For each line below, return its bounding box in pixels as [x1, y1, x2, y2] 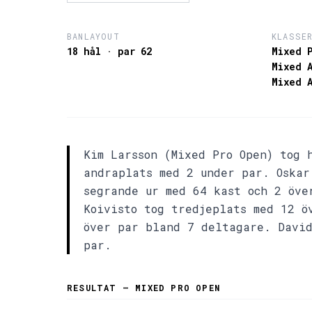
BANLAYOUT [67, 31, 120, 42]
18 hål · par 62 [67, 45, 152, 58]
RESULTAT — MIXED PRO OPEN [67, 282, 220, 294]
